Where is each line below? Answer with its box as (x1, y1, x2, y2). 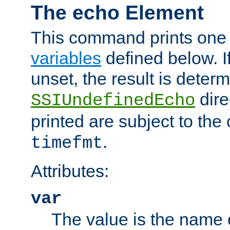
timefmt (31, 133, 103, 154)
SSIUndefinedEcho (31, 91, 195, 111)
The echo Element (31, 1, 204, 24)
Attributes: (31, 161, 109, 181)
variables (31, 48, 101, 68)
